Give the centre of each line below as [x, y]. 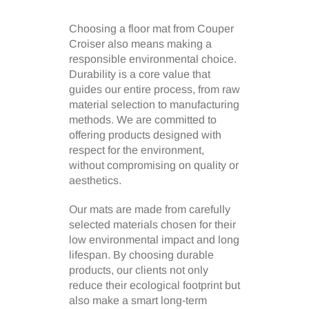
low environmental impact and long [154, 239]
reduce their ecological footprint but [154, 285]
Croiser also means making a [140, 43]
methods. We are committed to [143, 119]
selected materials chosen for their [152, 224]
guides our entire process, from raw [154, 89]
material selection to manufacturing [154, 104]
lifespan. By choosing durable [141, 255]
